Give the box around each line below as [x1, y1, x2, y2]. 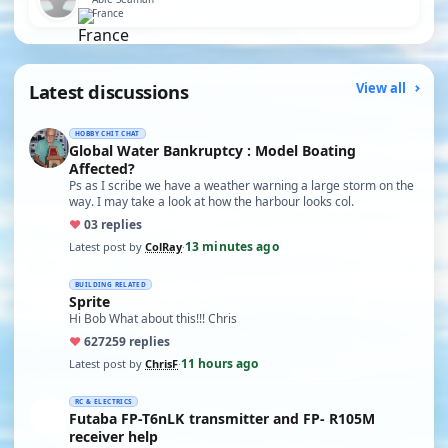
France [92, 6, 124, 20]
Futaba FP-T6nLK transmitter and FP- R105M [69, 409, 189, 428]
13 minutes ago [185, 238, 279, 255]
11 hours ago [181, 355, 259, 372]
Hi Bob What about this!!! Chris [69, 310, 237, 327]
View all [356, 79, 409, 97]
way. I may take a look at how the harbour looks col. [69, 193, 354, 210]
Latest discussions [29, 79, 189, 104]
